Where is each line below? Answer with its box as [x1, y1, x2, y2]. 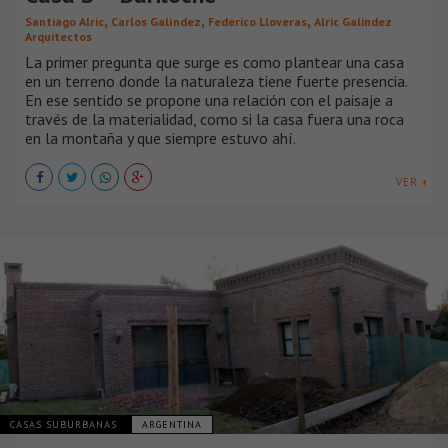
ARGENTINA [142, 417, 202, 431]
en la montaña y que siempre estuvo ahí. [25, 127, 296, 148]
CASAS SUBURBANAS [10, 417, 121, 431]
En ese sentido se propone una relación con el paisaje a [25, 89, 393, 110]
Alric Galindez [314, 13, 392, 29]
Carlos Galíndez [111, 13, 201, 29]
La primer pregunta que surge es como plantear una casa [25, 51, 404, 72]
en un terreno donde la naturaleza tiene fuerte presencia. [25, 70, 407, 91]
